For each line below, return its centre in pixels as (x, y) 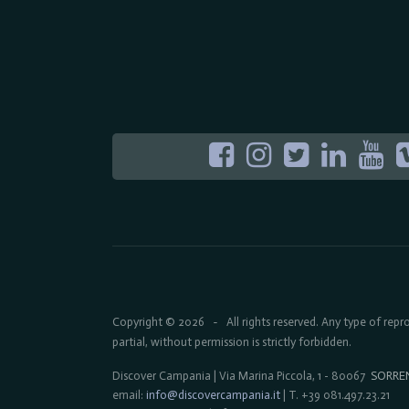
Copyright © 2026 (158, 322)
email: (129, 395)
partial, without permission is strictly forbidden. (232, 342)
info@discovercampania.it (213, 395)
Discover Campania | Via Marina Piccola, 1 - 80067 (241, 376)
